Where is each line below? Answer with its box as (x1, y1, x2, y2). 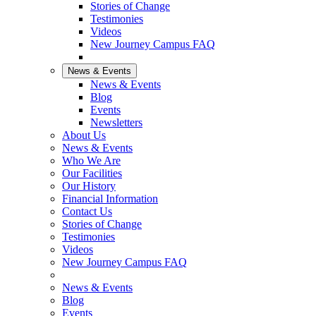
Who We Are (62, 154, 121, 166)
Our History (62, 180, 116, 192)
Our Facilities (62, 167, 122, 179)
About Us (62, 129, 106, 141)
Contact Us (62, 205, 112, 217)
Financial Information (62, 193, 158, 205)
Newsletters (90, 116, 142, 128)
